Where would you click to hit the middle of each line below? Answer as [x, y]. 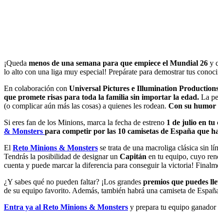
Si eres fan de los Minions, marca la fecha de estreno [84, 123]
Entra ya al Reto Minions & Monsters [66, 207]
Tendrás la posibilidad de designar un [62, 157]
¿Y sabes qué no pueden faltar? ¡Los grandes [73, 182]
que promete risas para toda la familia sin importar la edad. [101, 97]
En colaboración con [36, 89]
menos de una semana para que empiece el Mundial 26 [118, 63]
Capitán [133, 157]
